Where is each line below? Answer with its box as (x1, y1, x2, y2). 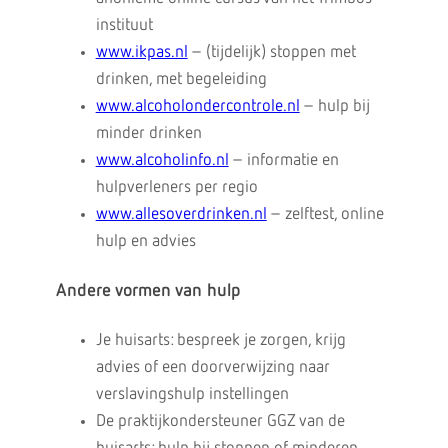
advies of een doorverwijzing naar (95, 359, 330, 376)
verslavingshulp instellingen (95, 386, 289, 403)
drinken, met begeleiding (95, 71, 267, 88)
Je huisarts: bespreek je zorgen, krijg (95, 332, 346, 349)
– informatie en (228, 152, 339, 169)
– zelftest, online (266, 206, 384, 223)
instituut (95, 17, 153, 34)
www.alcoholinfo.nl (95, 152, 229, 169)
